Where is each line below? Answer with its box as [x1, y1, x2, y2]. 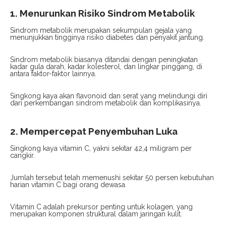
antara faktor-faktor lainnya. [10, 69, 96, 78]
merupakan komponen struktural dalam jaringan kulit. [10, 209, 182, 218]
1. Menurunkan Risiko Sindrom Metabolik [10, 7, 195, 19]
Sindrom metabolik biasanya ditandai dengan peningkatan [10, 55, 198, 64]
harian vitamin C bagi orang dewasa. [10, 180, 127, 189]
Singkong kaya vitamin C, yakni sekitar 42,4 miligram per [10, 144, 192, 152]
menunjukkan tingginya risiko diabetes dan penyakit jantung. [10, 33, 204, 41]
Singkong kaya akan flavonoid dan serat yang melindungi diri [10, 91, 207, 100]
